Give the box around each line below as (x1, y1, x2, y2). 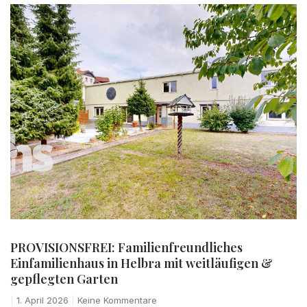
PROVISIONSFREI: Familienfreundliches (10, 238, 243, 256)
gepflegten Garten (10, 270, 118, 287)
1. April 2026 (14, 294, 71, 306)
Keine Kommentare (75, 294, 157, 306)
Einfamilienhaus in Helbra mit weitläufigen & (10, 254, 273, 271)
